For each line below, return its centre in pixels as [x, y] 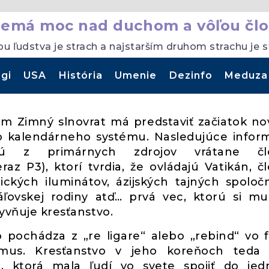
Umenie [136, 75]
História [80, 75]
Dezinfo [191, 75]
